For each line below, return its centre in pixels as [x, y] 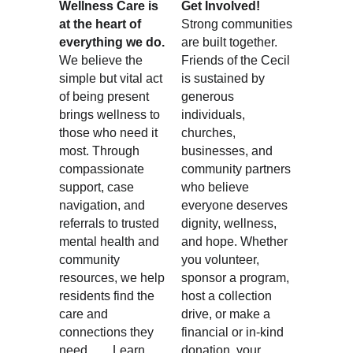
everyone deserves [236, 205]
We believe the [103, 60]
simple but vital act [113, 78]
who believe [216, 187]
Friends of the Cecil [237, 60]
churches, [210, 133]
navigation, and [104, 205]
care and [85, 314]
